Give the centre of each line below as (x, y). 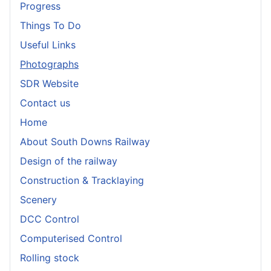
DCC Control (50, 219)
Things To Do (51, 26)
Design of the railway (69, 161)
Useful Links (48, 45)
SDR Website (49, 84)
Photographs (49, 64)
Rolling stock (50, 258)
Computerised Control (71, 239)
